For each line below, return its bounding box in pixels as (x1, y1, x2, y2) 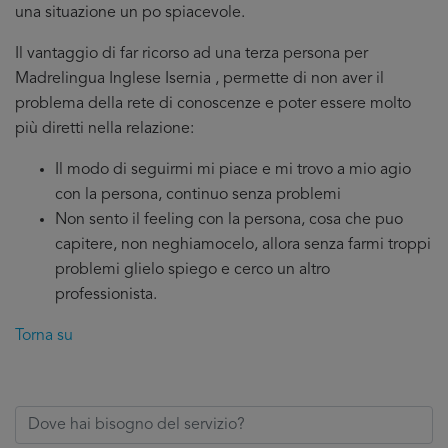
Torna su (15, 328, 73, 344)
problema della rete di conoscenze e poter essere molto (15, 96, 411, 112)
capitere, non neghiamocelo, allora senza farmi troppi (55, 237, 431, 253)
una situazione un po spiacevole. (15, 5, 245, 21)
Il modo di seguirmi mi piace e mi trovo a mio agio (55, 162, 411, 178)
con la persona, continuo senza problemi (55, 187, 341, 203)
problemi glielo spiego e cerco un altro (55, 262, 330, 278)
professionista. (55, 287, 157, 303)
